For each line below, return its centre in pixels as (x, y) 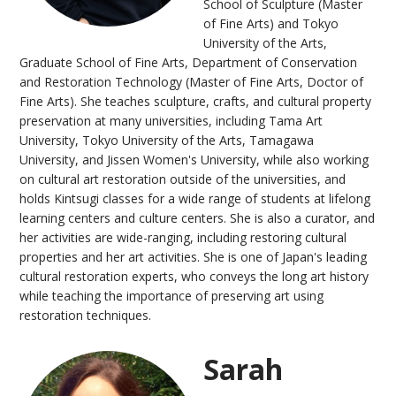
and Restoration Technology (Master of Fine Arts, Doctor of (192, 81)
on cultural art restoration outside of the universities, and (183, 179)
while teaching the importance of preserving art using (172, 295)
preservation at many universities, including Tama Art (171, 120)
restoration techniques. (86, 315)
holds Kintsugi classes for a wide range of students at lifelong (195, 198)
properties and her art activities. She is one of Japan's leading (194, 256)
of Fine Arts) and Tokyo (271, 23)
